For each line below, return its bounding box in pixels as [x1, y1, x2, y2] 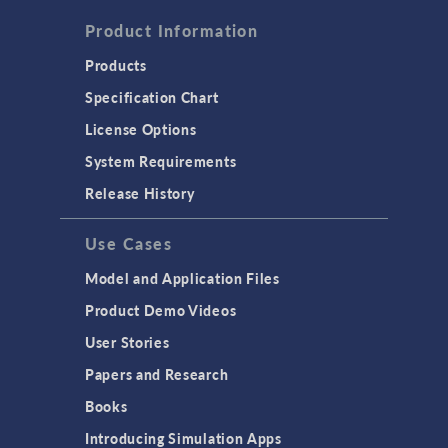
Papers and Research [85, 364, 229, 384]
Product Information [85, 19, 259, 42]
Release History [85, 183, 195, 203]
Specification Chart [85, 87, 219, 107]
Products [85, 55, 147, 75]
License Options [85, 119, 197, 139]
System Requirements [85, 151, 237, 171]
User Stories [85, 332, 170, 352]
